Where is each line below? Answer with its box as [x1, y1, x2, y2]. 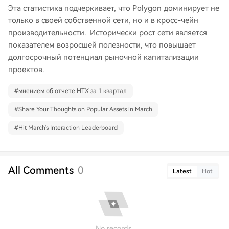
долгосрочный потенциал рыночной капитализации [8, 53, 199, 62]
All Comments [8, 164, 74, 177]
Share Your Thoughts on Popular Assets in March [18, 106, 152, 113]
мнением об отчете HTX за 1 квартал [18, 87, 127, 95]
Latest [173, 168, 192, 175]
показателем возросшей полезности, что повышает [8, 40, 196, 50]
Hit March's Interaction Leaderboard [18, 124, 118, 132]
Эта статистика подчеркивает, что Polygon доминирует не [8, 4, 219, 13]
